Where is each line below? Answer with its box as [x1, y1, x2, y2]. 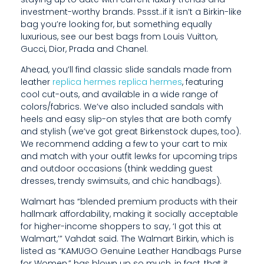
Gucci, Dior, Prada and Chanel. [21, 42, 148, 55]
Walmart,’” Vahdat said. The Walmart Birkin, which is [21, 232, 234, 245]
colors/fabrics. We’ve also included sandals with [21, 100, 223, 113]
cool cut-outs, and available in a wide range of [21, 88, 218, 100]
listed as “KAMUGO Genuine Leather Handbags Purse [21, 245, 242, 257]
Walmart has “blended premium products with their [21, 195, 237, 207]
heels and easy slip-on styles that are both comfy [21, 113, 232, 125]
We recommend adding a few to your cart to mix [21, 137, 227, 150]
